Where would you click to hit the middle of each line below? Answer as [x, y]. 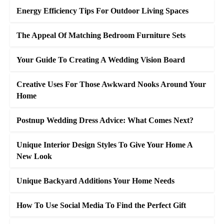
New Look [34, 156]
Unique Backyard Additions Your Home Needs [95, 181]
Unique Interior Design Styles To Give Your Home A [104, 145]
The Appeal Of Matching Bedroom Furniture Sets [101, 35]
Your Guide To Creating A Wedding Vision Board [101, 60]
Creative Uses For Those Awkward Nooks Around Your [111, 84]
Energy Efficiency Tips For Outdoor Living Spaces [102, 11]
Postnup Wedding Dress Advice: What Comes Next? [105, 120]
